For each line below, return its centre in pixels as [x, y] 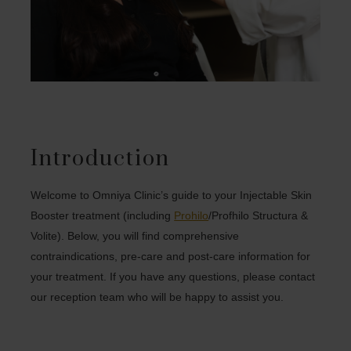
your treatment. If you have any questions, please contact [173, 276]
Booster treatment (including [103, 215]
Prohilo [192, 215]
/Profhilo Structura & [259, 215]
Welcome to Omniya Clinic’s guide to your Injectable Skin [172, 195]
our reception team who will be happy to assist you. [157, 297]
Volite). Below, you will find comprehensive [135, 235]
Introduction [101, 159]
